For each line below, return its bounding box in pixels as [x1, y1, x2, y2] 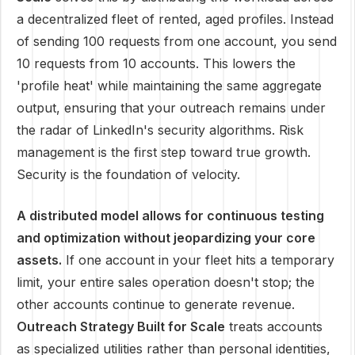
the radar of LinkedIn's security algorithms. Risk [17, 122, 303, 138]
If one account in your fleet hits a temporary [62, 252, 334, 268]
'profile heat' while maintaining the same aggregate [17, 78, 322, 94]
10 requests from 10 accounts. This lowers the [17, 55, 296, 71]
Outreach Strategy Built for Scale [17, 319, 225, 334]
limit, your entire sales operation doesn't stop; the [17, 274, 315, 290]
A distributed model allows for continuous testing [17, 208, 324, 223]
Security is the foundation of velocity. [17, 166, 240, 182]
